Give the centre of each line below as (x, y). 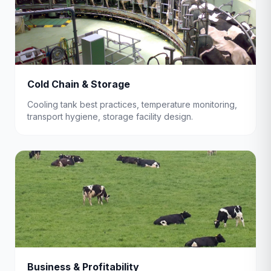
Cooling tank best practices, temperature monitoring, (132, 104)
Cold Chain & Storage (79, 84)
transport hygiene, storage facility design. (110, 116)
